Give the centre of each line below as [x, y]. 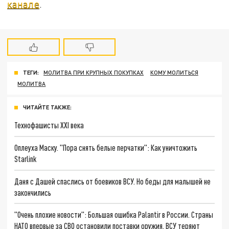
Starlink [26, 158]
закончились [33, 192]
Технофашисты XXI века [49, 125]
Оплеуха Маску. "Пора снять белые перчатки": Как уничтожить [106, 147]
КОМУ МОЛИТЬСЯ [174, 73]
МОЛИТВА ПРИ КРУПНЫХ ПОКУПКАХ [94, 73]
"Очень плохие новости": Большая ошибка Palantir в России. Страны [114, 215]
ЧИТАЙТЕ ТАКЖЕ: [47, 107]
